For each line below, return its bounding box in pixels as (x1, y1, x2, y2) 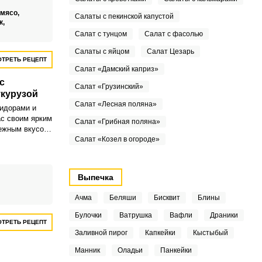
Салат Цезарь (146, 47, 194, 56)
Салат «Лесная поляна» (74, 100, 157, 108)
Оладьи (117, 246, 143, 254)
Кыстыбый (192, 229, 228, 237)
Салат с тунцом (74, 30, 127, 38)
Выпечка (77, 173, 113, 182)
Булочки (74, 211, 102, 219)
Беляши (109, 194, 136, 202)
